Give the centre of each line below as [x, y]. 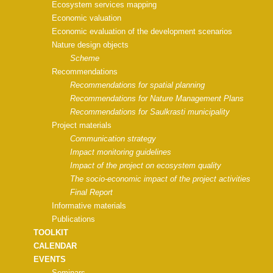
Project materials [82, 125]
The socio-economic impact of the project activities [160, 179]
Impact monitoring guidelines [121, 152]
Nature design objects [90, 45]
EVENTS [50, 259]
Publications [73, 219]
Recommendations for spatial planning [137, 85]
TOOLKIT [51, 232]
